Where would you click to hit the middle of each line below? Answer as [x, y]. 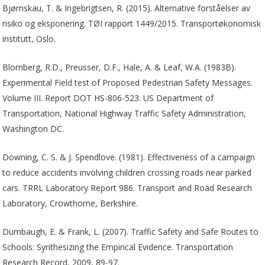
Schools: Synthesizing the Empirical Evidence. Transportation [118, 247]
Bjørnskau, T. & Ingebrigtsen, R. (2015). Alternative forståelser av [127, 8]
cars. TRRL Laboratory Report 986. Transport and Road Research [127, 188]
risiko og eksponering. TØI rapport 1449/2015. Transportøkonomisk [132, 23]
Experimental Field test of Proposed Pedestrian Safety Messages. [128, 82]
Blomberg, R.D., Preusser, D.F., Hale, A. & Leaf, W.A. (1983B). [119, 67]
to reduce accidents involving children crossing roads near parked [127, 172]
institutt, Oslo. [29, 38]
